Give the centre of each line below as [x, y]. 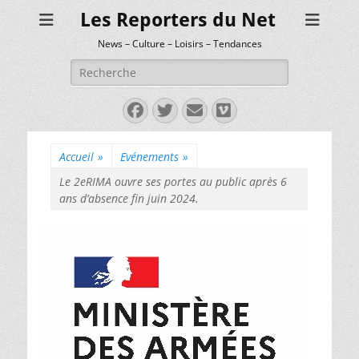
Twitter [198, 109]
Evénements [149, 157]
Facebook [172, 109]
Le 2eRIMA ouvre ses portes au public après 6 [173, 182]
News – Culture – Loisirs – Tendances [180, 44]
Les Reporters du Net [178, 20]
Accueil [77, 157]
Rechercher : [104, 67]
